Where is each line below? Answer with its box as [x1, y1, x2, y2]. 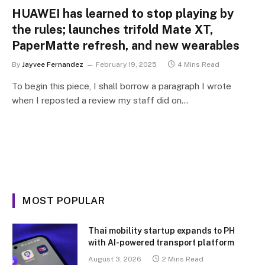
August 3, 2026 [88, 254, 141, 263]
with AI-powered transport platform [88, 237, 234, 247]
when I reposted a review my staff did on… [12, 95, 188, 105]
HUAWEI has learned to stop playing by [12, 6, 234, 21]
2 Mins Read [162, 254, 203, 263]
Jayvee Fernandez [22, 60, 83, 69]
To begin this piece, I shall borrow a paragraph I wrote [12, 80, 231, 91]
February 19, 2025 [96, 60, 157, 69]
